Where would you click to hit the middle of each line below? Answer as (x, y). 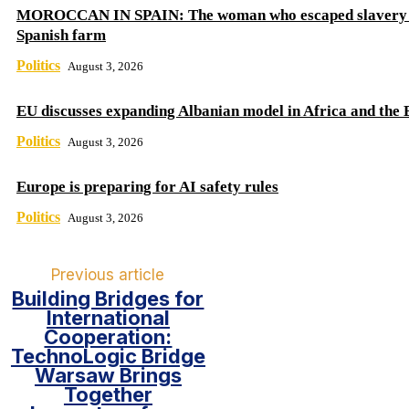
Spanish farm (61, 36)
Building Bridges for (108, 299)
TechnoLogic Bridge (108, 357)
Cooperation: (108, 337)
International (108, 318)
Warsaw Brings (108, 376)
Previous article (108, 275)
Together (108, 395)
